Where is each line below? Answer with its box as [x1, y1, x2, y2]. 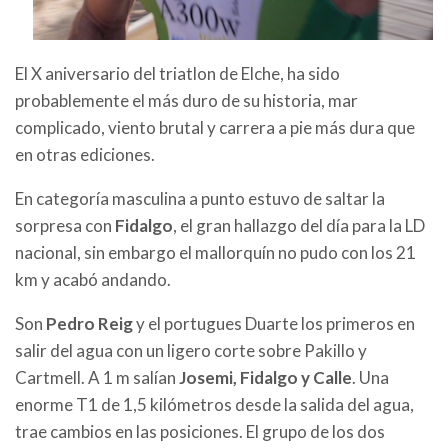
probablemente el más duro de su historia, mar [15, 90, 358, 112]
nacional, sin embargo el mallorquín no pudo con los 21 [15, 242, 416, 264]
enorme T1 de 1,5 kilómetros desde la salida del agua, [15, 394, 414, 416]
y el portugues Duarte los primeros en [133, 313, 415, 335]
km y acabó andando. [15, 269, 171, 291]
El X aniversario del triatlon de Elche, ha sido [15, 63, 340, 85]
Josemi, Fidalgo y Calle [179, 367, 352, 389]
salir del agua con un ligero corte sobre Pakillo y [15, 340, 367, 362]
